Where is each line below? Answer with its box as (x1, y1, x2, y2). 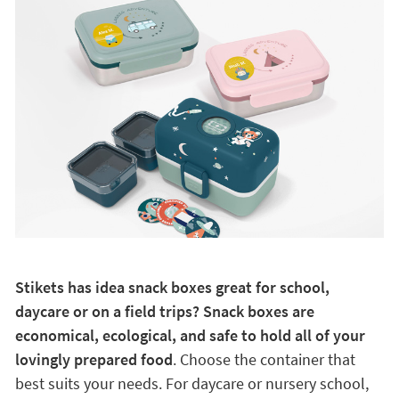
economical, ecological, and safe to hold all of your (14, 325, 365, 346)
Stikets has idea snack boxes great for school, (14, 277, 330, 298)
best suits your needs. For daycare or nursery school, (14, 373, 369, 395)
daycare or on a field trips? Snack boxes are (14, 301, 314, 322)
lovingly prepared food (14, 349, 173, 370)
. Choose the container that (172, 349, 355, 370)
